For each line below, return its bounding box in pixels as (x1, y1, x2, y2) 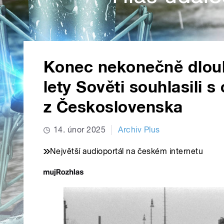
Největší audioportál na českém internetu (50, 146, 203, 156)
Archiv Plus (118, 125, 160, 135)
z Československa (43, 97, 183, 117)
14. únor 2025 (53, 125, 106, 135)
